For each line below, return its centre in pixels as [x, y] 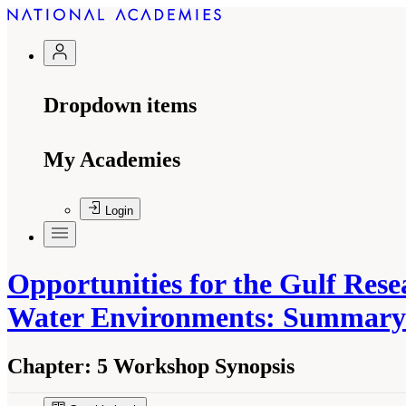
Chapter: [49, 366]
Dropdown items [120, 105]
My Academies [112, 159]
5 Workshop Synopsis [193, 366]
